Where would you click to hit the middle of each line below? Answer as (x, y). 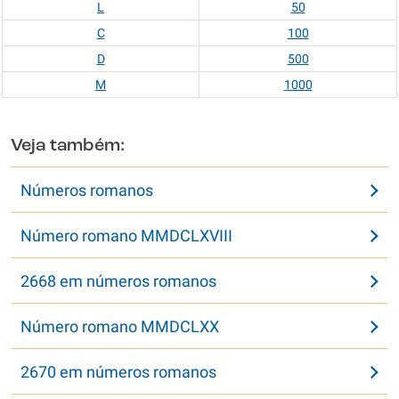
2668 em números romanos (118, 281)
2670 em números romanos (118, 372)
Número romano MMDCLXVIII (126, 236)
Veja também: (68, 146)
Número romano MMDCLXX (120, 326)
